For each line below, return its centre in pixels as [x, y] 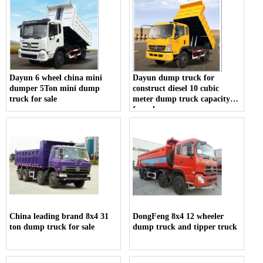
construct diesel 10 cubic [176, 89]
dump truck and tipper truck [185, 227]
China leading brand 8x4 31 [59, 217]
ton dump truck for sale [52, 227]
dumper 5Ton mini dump [55, 89]
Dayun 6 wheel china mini [56, 78]
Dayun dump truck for [174, 78]
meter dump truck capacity [182, 99]
